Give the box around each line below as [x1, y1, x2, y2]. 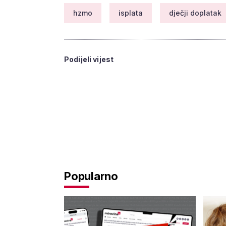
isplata [119, 9, 143, 18]
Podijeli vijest [64, 55, 114, 64]
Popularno [64, 169, 119, 183]
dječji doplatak [169, 9, 221, 18]
